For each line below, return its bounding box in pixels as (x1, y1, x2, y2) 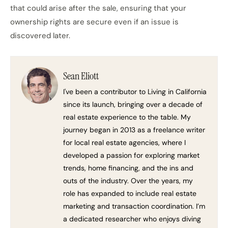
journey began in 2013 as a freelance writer (63, 125, 205, 134)
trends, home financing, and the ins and (63, 163, 193, 173)
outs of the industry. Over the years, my (63, 176, 193, 185)
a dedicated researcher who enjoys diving (63, 214, 201, 223)
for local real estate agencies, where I (63, 138, 186, 147)
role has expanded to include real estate (63, 189, 196, 198)
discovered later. (10, 31, 70, 41)
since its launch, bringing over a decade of (63, 100, 203, 109)
